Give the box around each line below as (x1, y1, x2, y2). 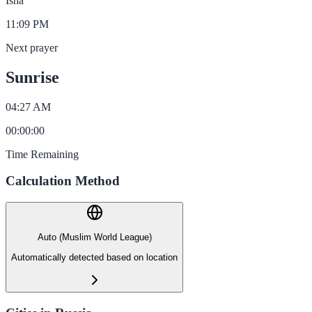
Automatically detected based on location (11, 251, 178, 263)
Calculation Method (6, 173, 120, 189)
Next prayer (6, 41, 58, 54)
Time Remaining (6, 148, 79, 160)
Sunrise (6, 68, 59, 86)
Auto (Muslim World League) (37, 232, 152, 243)
